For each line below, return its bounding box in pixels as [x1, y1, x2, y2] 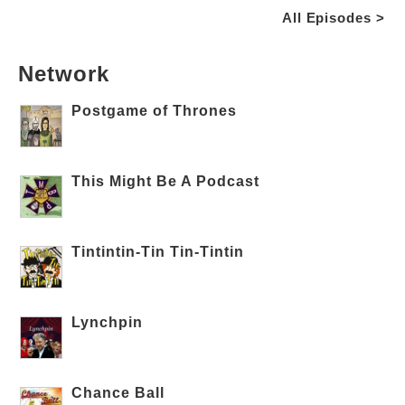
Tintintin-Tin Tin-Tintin [71, 244, 245, 260]
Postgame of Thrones [71, 103, 238, 119]
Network [18, 61, 109, 87]
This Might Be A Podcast [71, 174, 260, 190]
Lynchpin [71, 315, 144, 331]
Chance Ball [71, 385, 165, 401]
